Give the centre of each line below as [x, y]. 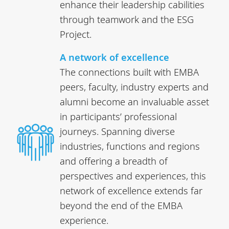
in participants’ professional [119, 116]
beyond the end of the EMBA [121, 205]
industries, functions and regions [130, 146]
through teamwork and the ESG [127, 19]
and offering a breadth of [114, 161]
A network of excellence [115, 57]
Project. [76, 34]
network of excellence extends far [131, 190]
